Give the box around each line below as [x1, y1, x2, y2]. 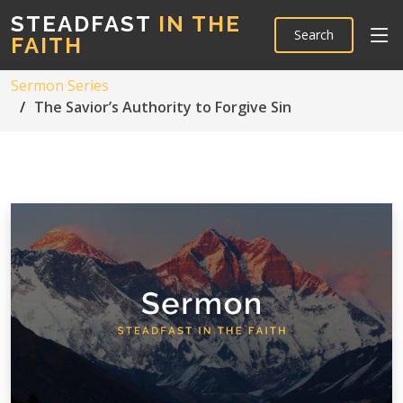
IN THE [151, 11, 241, 37]
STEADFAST [11, 11, 151, 37]
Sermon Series [11, 76, 109, 95]
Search [294, 26, 334, 43]
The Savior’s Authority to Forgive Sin [34, 97, 291, 117]
